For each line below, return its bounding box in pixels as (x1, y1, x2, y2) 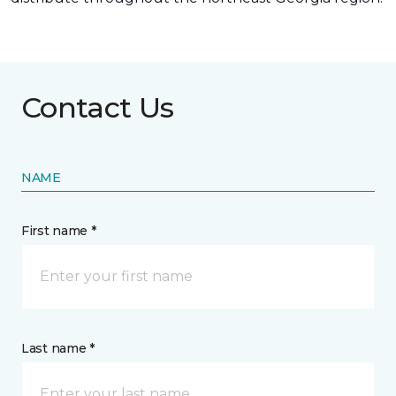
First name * (21, 223, 96, 239)
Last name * (21, 340, 95, 356)
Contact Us (21, 90, 174, 125)
